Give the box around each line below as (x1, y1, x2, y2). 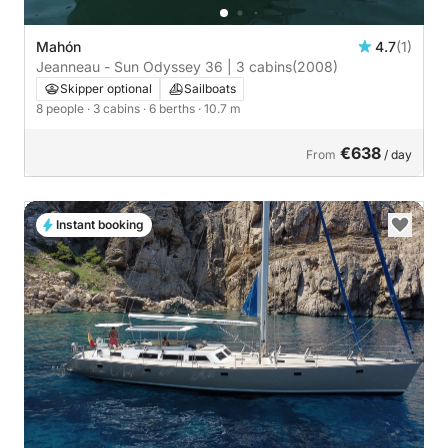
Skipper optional (60, 80, 152, 96)
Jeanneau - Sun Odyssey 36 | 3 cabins (36, 57, 292, 75)
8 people (36, 100, 87, 116)
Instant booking (56, 216, 144, 232)
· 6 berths (143, 100, 198, 116)
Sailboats (184, 80, 236, 96)
